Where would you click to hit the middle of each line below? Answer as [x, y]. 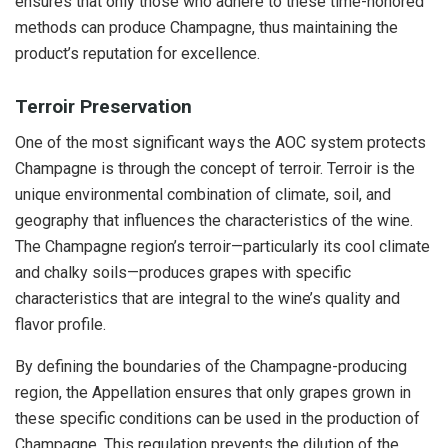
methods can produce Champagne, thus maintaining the [206, 28]
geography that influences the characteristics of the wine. [214, 221]
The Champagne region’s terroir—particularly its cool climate [222, 247]
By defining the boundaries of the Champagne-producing [211, 367]
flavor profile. [60, 325]
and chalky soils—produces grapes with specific [183, 273]
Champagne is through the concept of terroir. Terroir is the [215, 169]
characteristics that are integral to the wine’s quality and [207, 299]
